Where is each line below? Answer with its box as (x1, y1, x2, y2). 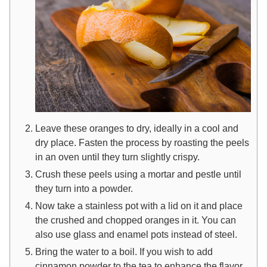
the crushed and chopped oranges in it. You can (35, 214, 236, 225)
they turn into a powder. (35, 182, 135, 194)
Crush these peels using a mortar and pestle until (35, 168, 241, 179)
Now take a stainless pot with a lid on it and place (35, 200, 243, 211)
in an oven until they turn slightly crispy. (35, 151, 204, 162)
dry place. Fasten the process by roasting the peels (35, 136, 249, 148)
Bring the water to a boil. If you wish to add (35, 246, 213, 257)
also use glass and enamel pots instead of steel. (35, 228, 240, 240)
